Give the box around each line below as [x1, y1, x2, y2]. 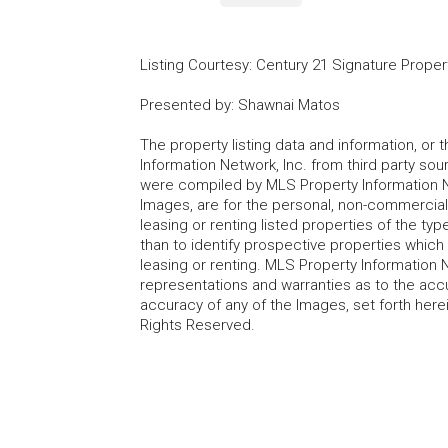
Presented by [140, 95, 231, 114]
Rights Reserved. [140, 315, 255, 334]
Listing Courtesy [140, 55, 249, 74]
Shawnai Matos [238, 95, 340, 114]
